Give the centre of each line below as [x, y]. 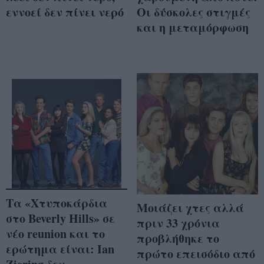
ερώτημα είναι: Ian [60, 249]
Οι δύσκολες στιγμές [194, 12]
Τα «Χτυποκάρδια [57, 203]
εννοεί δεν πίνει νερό [65, 12]
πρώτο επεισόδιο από [196, 253]
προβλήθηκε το [178, 238]
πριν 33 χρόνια [178, 223]
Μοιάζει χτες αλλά [190, 207]
